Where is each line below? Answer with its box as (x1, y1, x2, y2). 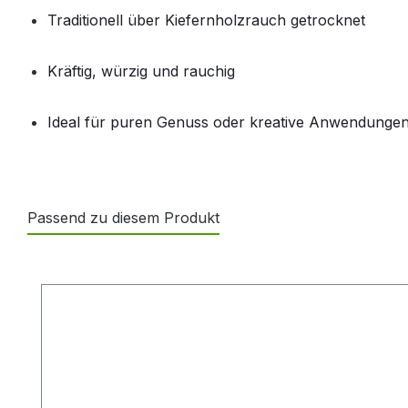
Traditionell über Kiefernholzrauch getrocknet (47, 11, 365, 29)
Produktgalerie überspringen (40, 263, 239, 281)
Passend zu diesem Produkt (27, 209, 219, 227)
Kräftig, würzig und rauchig (47, 62, 235, 80)
